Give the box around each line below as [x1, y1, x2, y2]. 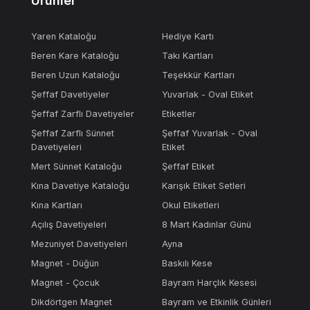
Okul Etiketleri [161, 200, 219, 210]
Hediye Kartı [161, 31, 214, 42]
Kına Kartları [31, 200, 83, 210]
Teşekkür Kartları [161, 70, 235, 80]
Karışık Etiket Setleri [161, 181, 246, 191]
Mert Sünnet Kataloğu [31, 161, 122, 172]
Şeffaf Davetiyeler [31, 89, 110, 100]
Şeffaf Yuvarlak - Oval [161, 128, 257, 138]
